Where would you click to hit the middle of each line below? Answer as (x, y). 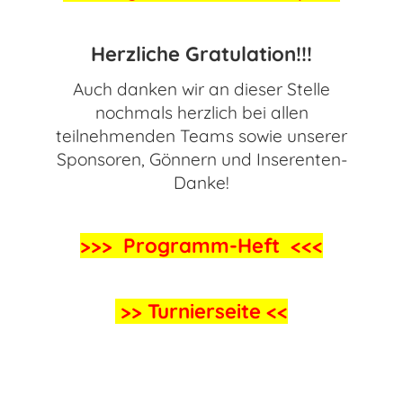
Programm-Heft (201, 246)
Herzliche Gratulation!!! (201, 54)
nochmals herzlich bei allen (201, 112)
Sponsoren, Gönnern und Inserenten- (201, 159)
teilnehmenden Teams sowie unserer (201, 136)
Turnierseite (204, 311)
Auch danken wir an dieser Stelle (201, 89)
